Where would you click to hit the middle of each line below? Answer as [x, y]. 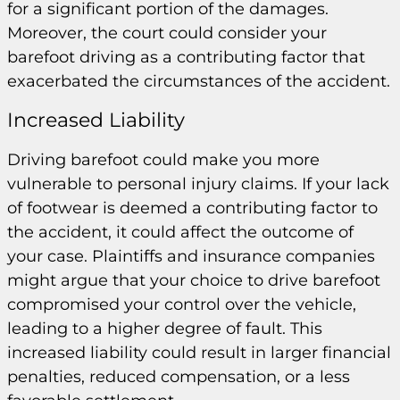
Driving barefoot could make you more [163, 159]
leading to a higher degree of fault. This [165, 328]
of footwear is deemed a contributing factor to [192, 208]
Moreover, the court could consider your [167, 33]
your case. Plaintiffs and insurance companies [191, 256]
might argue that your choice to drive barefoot [194, 280]
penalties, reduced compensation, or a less [179, 376]
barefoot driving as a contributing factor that [186, 58]
